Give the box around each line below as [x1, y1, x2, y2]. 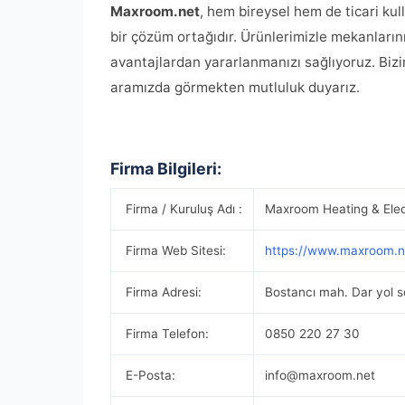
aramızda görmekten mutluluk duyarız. [110, 79, 360, 96]
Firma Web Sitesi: [122, 243, 226, 258]
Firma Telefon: [122, 326, 209, 341]
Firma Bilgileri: [110, 159, 221, 178]
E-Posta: [122, 368, 175, 382]
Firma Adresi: [122, 285, 202, 299]
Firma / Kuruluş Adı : [122, 202, 242, 216]
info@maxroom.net [265, 368, 375, 382]
